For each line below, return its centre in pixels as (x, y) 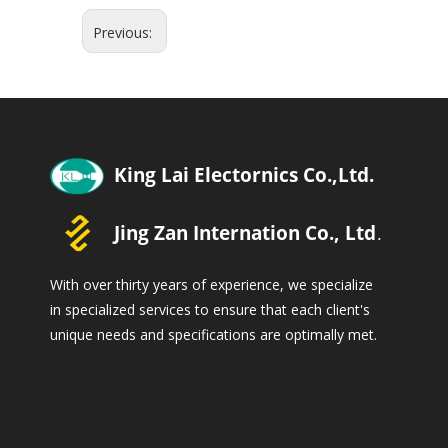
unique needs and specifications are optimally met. (213, 335)
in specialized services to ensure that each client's (210, 310)
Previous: (124, 32)
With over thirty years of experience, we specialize (211, 285)
